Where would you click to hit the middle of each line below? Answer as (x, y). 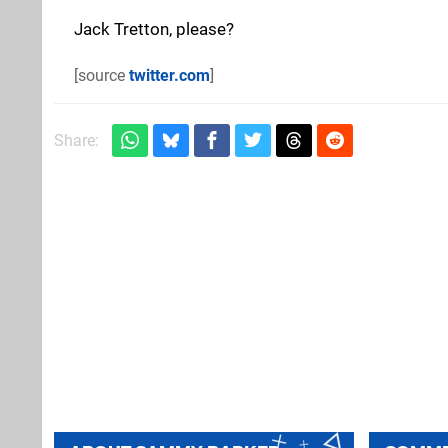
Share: (76, 140)
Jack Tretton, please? (154, 28)
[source (101, 75)
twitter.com (169, 75)
